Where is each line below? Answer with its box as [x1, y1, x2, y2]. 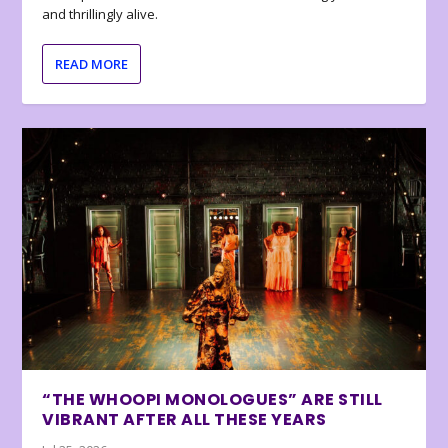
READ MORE [55, 55, 129, 74]
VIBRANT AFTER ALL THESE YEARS [42, 407, 327, 431]
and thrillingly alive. [42, 5, 159, 24]
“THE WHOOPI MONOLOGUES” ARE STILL [42, 387, 383, 411]
